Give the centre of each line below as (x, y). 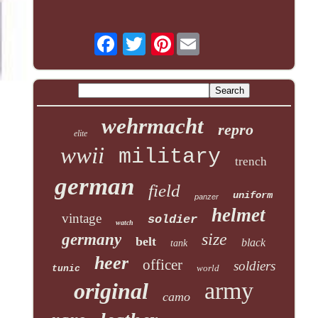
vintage (82, 218)
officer (163, 264)
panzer (207, 196)
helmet (239, 215)
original (111, 291)
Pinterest (202, 38)
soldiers (255, 265)
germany (92, 239)
